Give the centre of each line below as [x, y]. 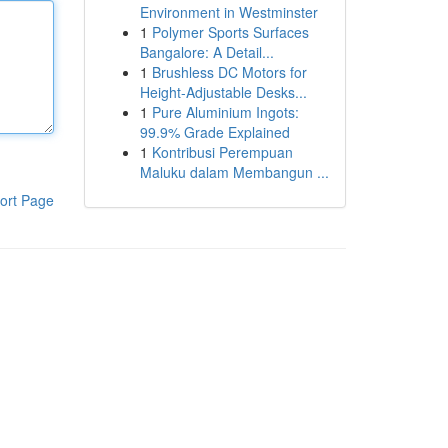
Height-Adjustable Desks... [223, 92]
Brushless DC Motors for [229, 72]
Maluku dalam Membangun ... [234, 172]
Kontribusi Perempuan [222, 152]
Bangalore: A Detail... [206, 52]
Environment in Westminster [228, 12]
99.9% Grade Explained [214, 132]
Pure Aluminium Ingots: [225, 112]
